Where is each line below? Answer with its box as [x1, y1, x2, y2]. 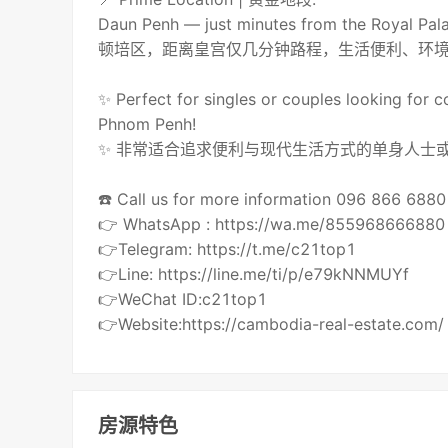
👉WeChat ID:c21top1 [98, 289, 268, 310]
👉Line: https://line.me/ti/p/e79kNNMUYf [98, 264, 410, 285]
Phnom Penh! [98, 114, 197, 135]
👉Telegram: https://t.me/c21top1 [98, 239, 357, 260]
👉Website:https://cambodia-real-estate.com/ [98, 314, 445, 335]
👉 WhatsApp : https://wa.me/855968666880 [98, 214, 446, 235]
